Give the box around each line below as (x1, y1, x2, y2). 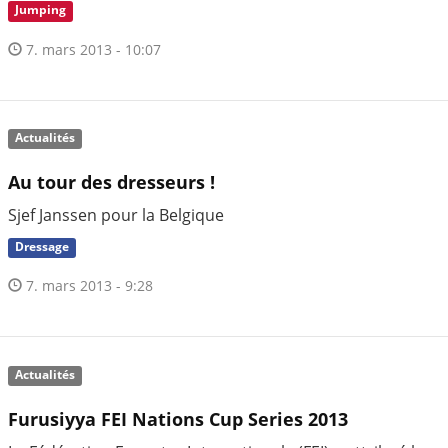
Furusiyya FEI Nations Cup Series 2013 (8, 407, 348, 432)
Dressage (15, 238, 70, 256)
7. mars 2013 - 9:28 (22, 276, 153, 296)
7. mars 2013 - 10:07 (22, 39, 161, 59)
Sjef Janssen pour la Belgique (8, 204, 224, 227)
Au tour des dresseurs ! (8, 170, 215, 195)
